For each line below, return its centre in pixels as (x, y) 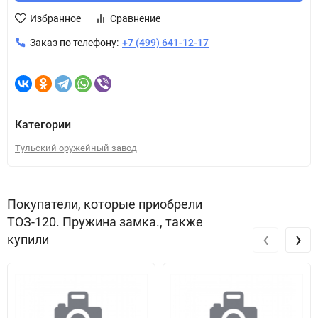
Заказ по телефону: (74, 43)
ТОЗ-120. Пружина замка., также (105, 222)
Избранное (55, 18)
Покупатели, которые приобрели (105, 204)
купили (28, 240)
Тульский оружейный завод (76, 148)
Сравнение (135, 18)
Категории (43, 125)
